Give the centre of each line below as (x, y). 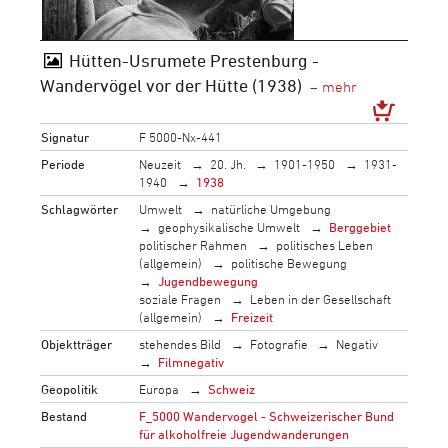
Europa (159, 388)
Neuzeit (160, 163)
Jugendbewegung (208, 280)
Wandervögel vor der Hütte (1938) (171, 85)
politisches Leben (324, 244)
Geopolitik (70, 388)
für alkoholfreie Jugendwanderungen (244, 433)
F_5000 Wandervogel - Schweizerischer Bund (267, 415)
